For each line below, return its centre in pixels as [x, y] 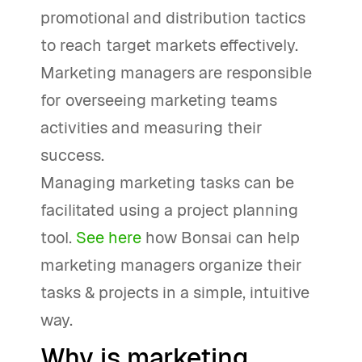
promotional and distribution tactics [173, 18]
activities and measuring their [152, 128]
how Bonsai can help [221, 238]
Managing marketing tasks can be [167, 183]
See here [107, 238]
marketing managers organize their [171, 265]
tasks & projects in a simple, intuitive [175, 293]
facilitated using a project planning [169, 210]
